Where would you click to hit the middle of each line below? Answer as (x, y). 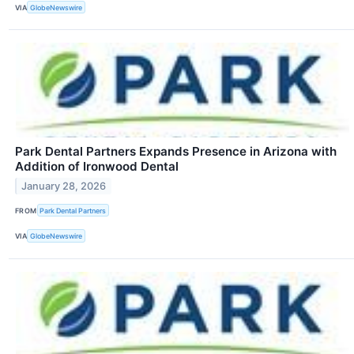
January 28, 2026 (64, 186)
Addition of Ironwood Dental (97, 167)
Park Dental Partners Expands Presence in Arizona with (176, 152)
